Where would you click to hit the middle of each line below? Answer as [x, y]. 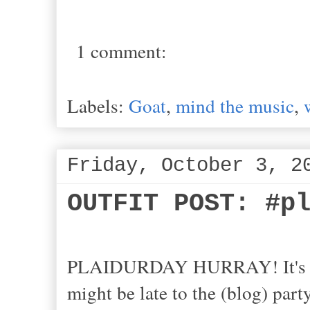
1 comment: [121, 51]
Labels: [98, 105]
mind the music [235, 105]
